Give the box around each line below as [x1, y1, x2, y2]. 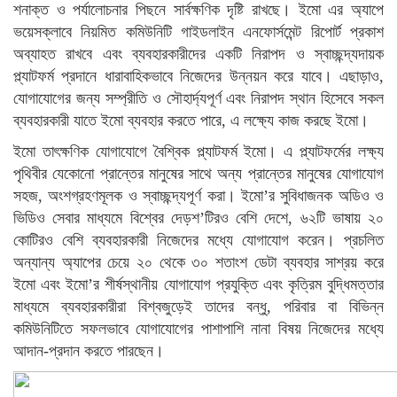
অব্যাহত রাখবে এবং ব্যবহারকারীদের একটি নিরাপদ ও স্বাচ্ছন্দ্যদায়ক [13, 45, 384, 63]
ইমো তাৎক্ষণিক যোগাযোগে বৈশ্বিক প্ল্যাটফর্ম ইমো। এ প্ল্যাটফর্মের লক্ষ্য [13, 143, 384, 160]
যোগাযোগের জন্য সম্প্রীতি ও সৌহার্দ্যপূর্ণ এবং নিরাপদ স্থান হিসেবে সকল [13, 90, 384, 107]
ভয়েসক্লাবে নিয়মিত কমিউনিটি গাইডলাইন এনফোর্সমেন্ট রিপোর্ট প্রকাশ [13, 23, 384, 41]
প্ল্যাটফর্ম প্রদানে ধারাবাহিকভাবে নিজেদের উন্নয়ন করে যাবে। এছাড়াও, [13, 67, 384, 85]
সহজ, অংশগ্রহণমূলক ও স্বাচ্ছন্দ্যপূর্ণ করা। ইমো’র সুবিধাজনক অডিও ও [13, 187, 384, 205]
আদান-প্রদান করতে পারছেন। [13, 342, 164, 360]
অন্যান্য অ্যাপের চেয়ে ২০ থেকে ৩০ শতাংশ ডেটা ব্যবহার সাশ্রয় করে [13, 253, 384, 271]
